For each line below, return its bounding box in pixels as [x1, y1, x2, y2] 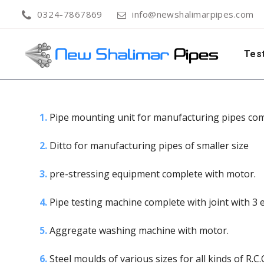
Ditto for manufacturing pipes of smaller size [47, 139, 249, 152]
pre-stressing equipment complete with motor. [47, 167, 256, 180]
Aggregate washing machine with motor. [47, 224, 229, 237]
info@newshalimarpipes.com [132, 8, 254, 20]
